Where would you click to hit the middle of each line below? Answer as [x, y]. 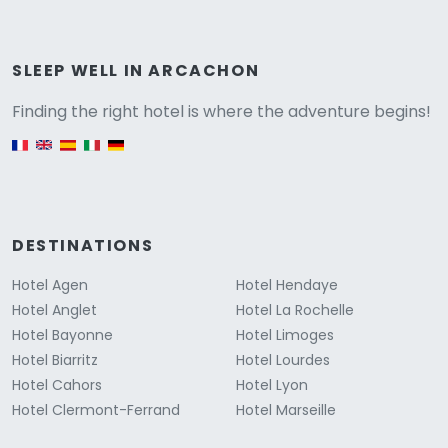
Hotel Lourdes [283, 360]
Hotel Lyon [272, 385]
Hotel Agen [50, 285]
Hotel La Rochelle [295, 310]
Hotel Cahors [57, 385]
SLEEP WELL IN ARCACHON [136, 71]
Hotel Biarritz [55, 360]
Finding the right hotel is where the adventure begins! [221, 112]
